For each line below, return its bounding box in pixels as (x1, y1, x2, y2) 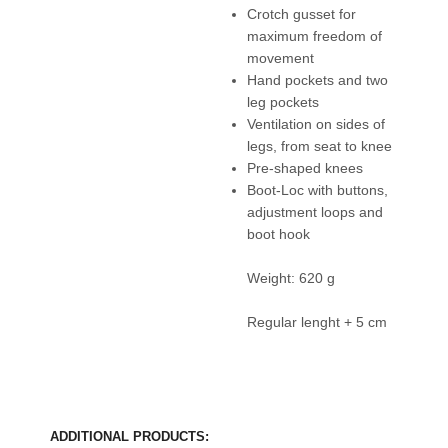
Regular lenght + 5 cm (246, 313, 387, 330)
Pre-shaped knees (246, 159, 363, 176)
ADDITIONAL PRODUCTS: (50, 428, 209, 444)
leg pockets (246, 93, 319, 110)
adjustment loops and (246, 203, 383, 220)
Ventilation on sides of (246, 115, 385, 132)
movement (246, 49, 314, 66)
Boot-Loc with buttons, (246, 181, 388, 198)
